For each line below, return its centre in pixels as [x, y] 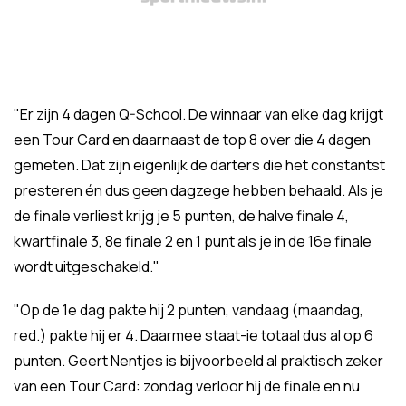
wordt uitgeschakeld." [87, 266]
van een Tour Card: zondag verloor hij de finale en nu [187, 386]
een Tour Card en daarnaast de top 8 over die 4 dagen [192, 140]
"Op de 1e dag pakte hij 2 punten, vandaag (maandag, [188, 310]
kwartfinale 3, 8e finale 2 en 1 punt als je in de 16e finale [193, 241]
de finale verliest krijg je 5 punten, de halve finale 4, [181, 216]
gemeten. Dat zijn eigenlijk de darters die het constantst [199, 165]
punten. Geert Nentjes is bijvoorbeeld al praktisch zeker [198, 361]
